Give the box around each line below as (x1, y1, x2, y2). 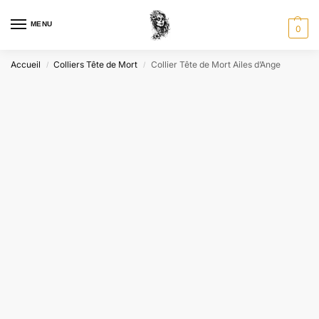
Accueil (11, 59, 41, 70)
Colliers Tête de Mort (53, 59, 138, 70)
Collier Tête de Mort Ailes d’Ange (150, 59, 281, 70)
